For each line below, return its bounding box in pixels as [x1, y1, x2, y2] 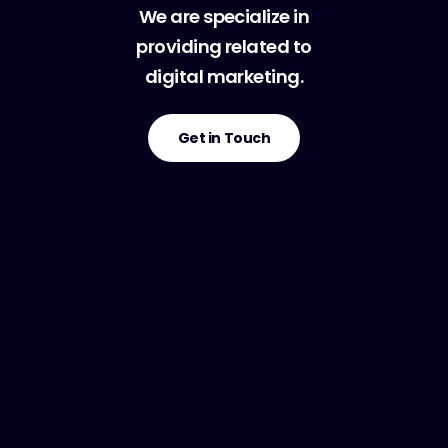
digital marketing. [144, 63, 304, 89]
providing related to [136, 33, 312, 59]
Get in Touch [177, 127, 271, 148]
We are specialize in [138, 3, 310, 29]
